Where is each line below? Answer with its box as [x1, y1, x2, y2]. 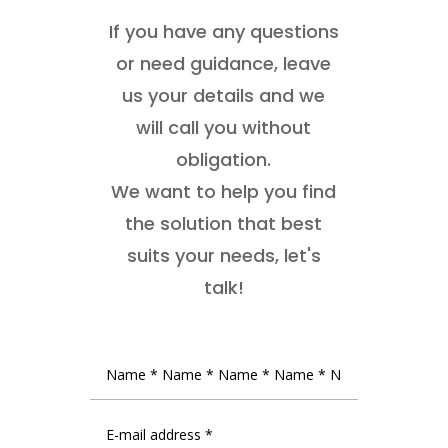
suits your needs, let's [126, 243, 321, 269]
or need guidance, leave [116, 51, 332, 77]
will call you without [136, 115, 312, 141]
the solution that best [125, 211, 323, 237]
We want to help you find [111, 179, 337, 205]
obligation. [176, 147, 272, 173]
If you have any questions [108, 19, 339, 45]
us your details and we [122, 83, 326, 109]
